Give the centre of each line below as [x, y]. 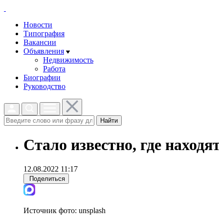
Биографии [42, 77]
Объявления [44, 51]
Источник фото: [51, 210]
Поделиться [47, 178]
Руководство [44, 86]
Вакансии [40, 42]
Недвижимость [68, 60]
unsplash [92, 210]
